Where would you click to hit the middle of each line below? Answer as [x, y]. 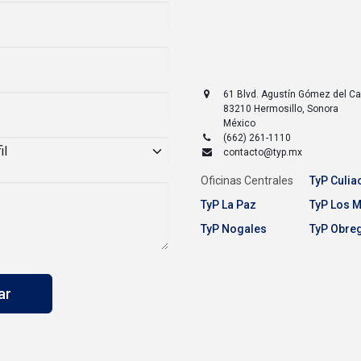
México [240, 123]
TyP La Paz [228, 205]
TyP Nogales [234, 229]
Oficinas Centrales [247, 180]
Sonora [323, 109]
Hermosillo [278, 109]
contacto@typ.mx [263, 152]
